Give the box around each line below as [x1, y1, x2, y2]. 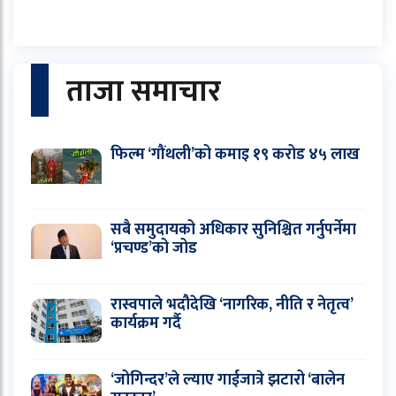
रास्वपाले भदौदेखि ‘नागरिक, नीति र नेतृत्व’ [110, 291, 353, 318]
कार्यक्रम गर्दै [110, 309, 181, 337]
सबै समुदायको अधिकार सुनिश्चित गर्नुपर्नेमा [110, 216, 356, 243]
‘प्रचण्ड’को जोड [110, 234, 197, 262]
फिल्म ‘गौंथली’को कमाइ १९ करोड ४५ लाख [110, 141, 360, 168]
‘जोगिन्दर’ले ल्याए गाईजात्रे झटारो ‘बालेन [110, 366, 345, 393]
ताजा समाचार [66, 66, 221, 117]
